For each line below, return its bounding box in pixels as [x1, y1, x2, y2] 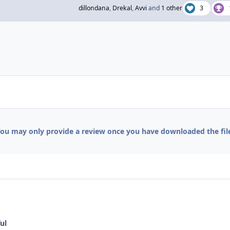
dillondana [78, 4, 109, 13]
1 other [161, 4, 182, 13]
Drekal [112, 4, 132, 13]
